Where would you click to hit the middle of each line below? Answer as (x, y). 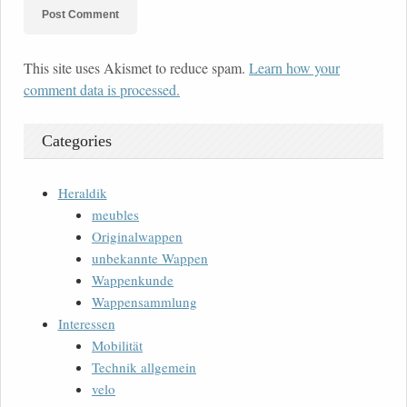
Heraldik (82, 192)
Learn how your (294, 67)
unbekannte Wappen (150, 258)
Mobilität (117, 345)
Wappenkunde (133, 279)
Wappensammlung (144, 301)
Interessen (86, 323)
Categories (77, 140)
